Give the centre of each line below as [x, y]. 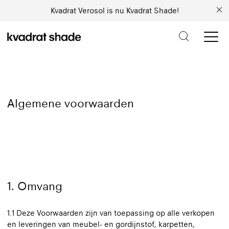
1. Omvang [35, 186]
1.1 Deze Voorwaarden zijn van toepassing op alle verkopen [111, 213]
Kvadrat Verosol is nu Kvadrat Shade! [114, 10]
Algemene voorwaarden [71, 103]
